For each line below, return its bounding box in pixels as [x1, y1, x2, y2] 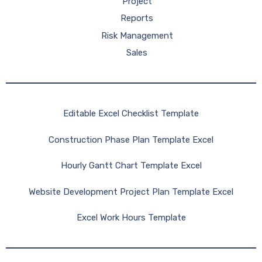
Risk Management [101, 30, 173, 41]
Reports [120, 13, 153, 23]
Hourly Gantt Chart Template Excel [60, 160, 202, 171]
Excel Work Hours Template [76, 212, 186, 223]
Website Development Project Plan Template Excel [29, 186, 233, 197]
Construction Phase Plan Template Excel [49, 134, 213, 145]
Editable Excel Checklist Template [63, 108, 199, 119]
